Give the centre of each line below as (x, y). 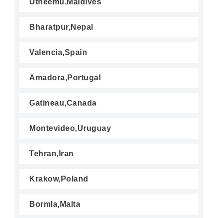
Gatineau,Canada (63, 103)
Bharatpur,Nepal (61, 27)
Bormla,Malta (55, 204)
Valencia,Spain (58, 52)
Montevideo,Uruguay (70, 128)
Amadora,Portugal (65, 78)
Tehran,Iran (52, 154)
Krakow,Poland (59, 179)
